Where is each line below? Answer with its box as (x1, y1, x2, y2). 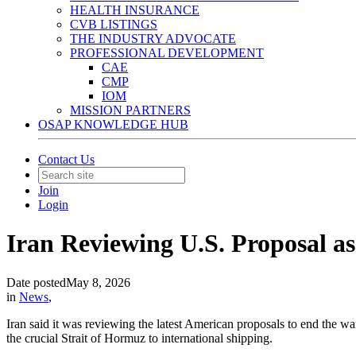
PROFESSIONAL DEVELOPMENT (70, 46, 264, 60)
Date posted (6, 275, 66, 289)
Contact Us (38, 153, 95, 166)
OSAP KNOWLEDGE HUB (38, 118, 188, 131)
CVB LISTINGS (70, 17, 157, 31)
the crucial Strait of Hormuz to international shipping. (6, 331, 273, 345)
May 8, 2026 (66, 275, 130, 289)
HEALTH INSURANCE (70, 3, 199, 17)
